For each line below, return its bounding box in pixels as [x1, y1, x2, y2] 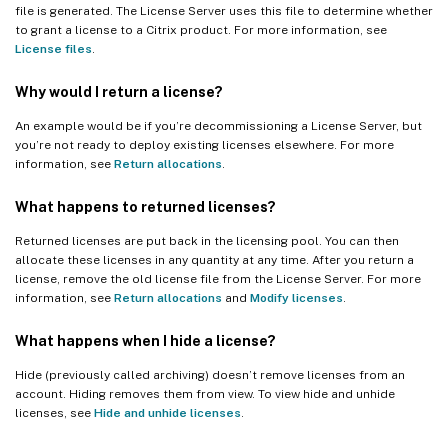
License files [15, 41, 92, 56]
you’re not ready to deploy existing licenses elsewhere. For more [15, 137, 394, 152]
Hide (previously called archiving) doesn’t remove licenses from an [15, 367, 405, 382]
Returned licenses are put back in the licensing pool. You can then [15, 233, 399, 248]
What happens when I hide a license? [15, 332, 276, 349]
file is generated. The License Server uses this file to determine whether [15, 3, 433, 18]
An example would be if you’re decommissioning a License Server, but [15, 118, 422, 133]
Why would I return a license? [15, 83, 223, 100]
